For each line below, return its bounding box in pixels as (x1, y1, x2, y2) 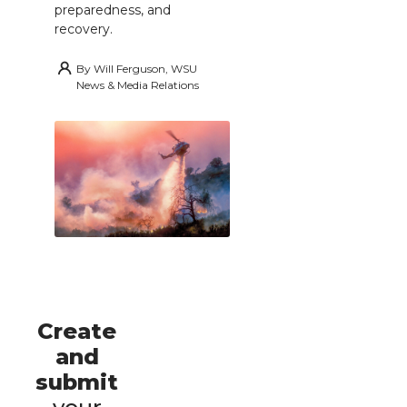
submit (35, 368, 119, 395)
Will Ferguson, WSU (94, 61, 197, 75)
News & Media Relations (76, 77, 199, 92)
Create (37, 317, 117, 344)
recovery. (55, 20, 113, 37)
